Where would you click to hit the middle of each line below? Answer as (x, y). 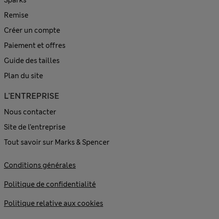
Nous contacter (30, 112)
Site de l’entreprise (35, 127)
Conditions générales (40, 165)
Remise (16, 15)
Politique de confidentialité (50, 184)
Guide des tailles (32, 60)
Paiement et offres (35, 45)
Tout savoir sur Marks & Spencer (57, 142)
